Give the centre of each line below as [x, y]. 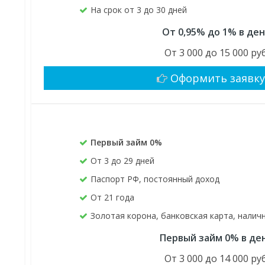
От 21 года [113, 198]
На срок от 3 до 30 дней [139, 10]
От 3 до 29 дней [123, 161]
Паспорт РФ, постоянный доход [155, 179]
